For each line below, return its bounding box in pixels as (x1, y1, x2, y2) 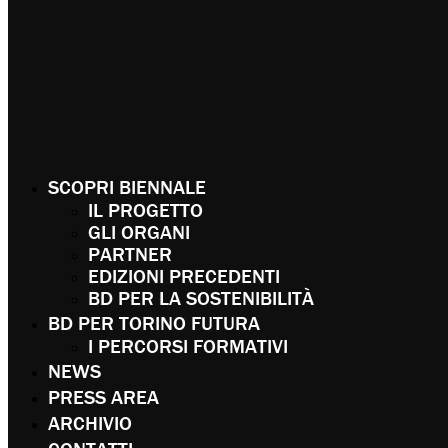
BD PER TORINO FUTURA (48, 309, 260, 335)
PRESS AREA (48, 383, 159, 409)
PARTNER (88, 240, 172, 266)
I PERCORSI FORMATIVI (88, 332, 288, 358)
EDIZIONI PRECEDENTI (88, 262, 280, 288)
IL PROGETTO (88, 196, 203, 222)
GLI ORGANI (88, 218, 190, 244)
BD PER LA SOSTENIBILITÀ (88, 284, 314, 310)
